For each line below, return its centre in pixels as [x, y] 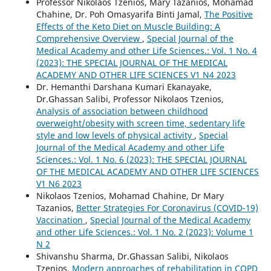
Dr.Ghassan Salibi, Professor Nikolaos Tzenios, [130, 99]
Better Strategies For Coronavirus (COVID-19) [167, 208]
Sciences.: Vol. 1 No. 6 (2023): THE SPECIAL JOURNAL [141, 160]
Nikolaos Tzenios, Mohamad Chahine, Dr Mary [130, 196]
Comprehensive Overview [89, 39]
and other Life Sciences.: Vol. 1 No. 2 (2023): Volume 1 [145, 232]
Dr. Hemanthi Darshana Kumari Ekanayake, [124, 87]
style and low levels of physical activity [115, 135]
